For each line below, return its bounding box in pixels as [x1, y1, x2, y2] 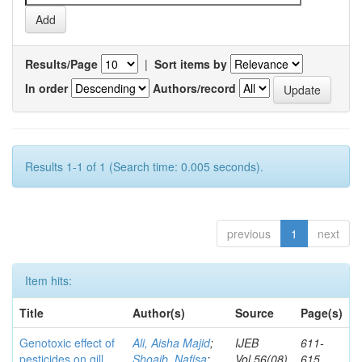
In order [25, 79, 68, 96]
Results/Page [25, 56, 98, 72]
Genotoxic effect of [19, 335, 115, 351]
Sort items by [154, 56, 227, 72]
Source [235, 305, 274, 321]
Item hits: [25, 272, 72, 288]
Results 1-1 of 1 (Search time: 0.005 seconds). [25, 158, 263, 175]
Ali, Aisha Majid [133, 335, 210, 351]
